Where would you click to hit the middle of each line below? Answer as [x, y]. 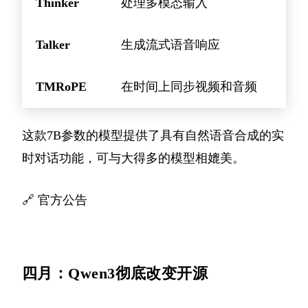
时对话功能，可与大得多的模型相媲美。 [133, 158]
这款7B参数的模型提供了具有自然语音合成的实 [153, 136]
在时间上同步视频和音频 [189, 87]
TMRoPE [61, 87]
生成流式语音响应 [170, 45]
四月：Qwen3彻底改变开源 [115, 274]
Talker [53, 45]
